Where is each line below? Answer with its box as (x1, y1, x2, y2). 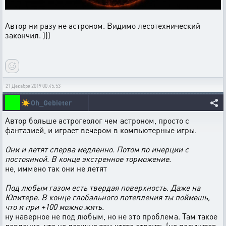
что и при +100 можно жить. (5, 201, 104, 212)
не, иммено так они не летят (5, 162, 107, 174)
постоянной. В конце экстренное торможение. (5, 153, 171, 164)
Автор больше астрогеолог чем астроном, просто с (5, 115, 189, 126)
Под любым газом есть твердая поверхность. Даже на (5, 182, 200, 193)
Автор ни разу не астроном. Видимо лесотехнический (5, 20, 200, 31)
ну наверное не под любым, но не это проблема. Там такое (5, 210, 217, 221)
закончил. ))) (5, 29, 50, 40)
